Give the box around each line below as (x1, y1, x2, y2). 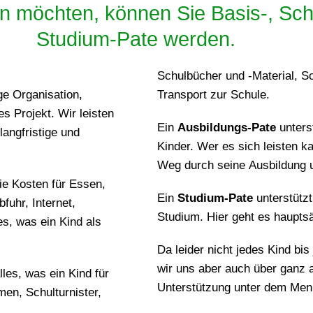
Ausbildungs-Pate (177, 121, 276, 134)
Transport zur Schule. (156, 88, 270, 101)
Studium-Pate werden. (36, 28, 235, 50)
